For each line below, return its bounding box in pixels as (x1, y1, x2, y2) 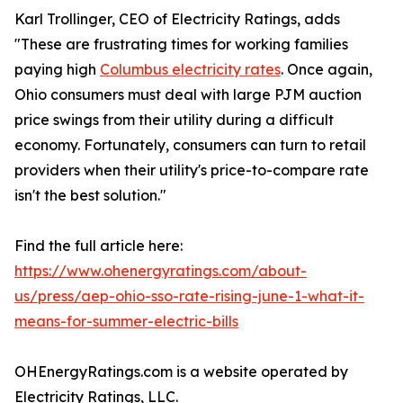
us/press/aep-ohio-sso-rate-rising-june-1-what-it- (14, 287, 364, 306)
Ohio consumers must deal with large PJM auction (14, 85, 362, 104)
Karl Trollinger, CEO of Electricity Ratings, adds (14, 10, 340, 29)
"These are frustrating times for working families (14, 35, 348, 54)
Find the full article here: (14, 237, 183, 255)
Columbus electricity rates (100, 60, 281, 79)
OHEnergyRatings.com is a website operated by (14, 363, 348, 381)
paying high (14, 60, 100, 79)
